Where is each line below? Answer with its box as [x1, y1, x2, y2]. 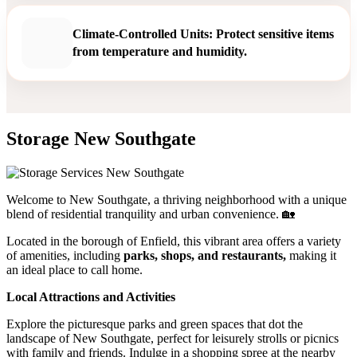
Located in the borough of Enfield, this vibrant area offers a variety [6, 234, 341, 249]
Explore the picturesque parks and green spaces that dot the [6, 317, 303, 331]
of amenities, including [6, 249, 124, 263]
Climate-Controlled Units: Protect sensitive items [73, 26, 334, 41]
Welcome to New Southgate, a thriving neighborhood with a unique [6, 193, 347, 207]
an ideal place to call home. [6, 263, 143, 277]
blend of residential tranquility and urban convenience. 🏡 [6, 207, 295, 222]
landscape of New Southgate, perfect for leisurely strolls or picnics [6, 331, 339, 346]
